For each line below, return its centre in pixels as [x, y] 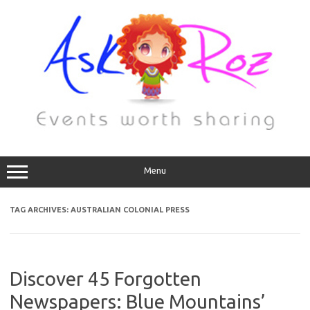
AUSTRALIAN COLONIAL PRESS [130, 210]
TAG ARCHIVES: [40, 210]
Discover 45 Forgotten [106, 279]
